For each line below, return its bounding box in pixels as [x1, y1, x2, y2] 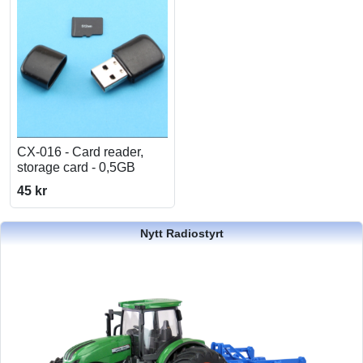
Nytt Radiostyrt [139, 227, 224, 240]
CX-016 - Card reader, [17, 145, 143, 159]
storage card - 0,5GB [17, 160, 135, 174]
